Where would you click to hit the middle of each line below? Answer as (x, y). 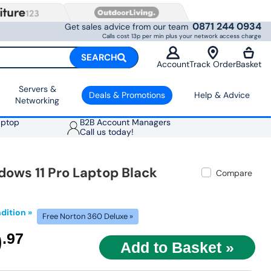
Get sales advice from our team (126, 27)
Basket (249, 64)
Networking (37, 101)
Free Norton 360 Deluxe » (88, 217)
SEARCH (99, 58)
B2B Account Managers (126, 123)
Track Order (213, 64)
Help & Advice (222, 95)
